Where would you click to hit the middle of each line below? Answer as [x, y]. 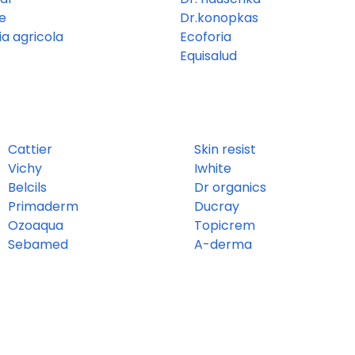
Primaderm [43, 207]
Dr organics [230, 188]
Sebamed [38, 245]
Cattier [30, 150]
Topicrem [225, 226]
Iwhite [213, 169]
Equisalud [208, 56]
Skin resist [225, 150]
